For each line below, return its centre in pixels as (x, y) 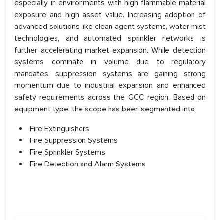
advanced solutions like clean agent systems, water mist (110, 27)
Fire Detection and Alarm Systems (88, 164)
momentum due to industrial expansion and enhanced (110, 86)
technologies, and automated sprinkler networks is (110, 39)
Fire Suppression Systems (74, 141)
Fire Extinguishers (60, 129)
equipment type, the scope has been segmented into (105, 109)
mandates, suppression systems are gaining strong (110, 74)
